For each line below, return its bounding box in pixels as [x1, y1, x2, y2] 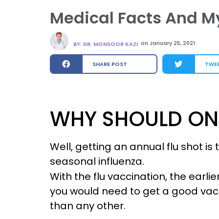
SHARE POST [92, 60, 127, 68]
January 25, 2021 [148, 39, 195, 47]
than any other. [50, 199, 126, 213]
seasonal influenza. [50, 154, 144, 168]
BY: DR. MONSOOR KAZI [73, 40, 138, 48]
